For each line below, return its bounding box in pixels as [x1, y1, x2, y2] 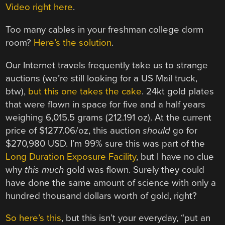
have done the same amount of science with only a [6, 177, 216, 188]
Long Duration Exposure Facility [6, 151, 137, 162]
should [143, 125, 171, 136]
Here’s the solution [34, 37, 112, 49]
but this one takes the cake [28, 85, 142, 97]
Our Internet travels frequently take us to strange [6, 59, 208, 71]
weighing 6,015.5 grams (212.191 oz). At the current [6, 111, 212, 123]
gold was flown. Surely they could [64, 164, 205, 175]
